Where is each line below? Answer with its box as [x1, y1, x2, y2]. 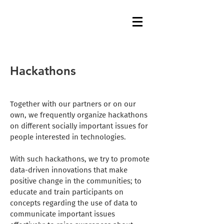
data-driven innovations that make [10, 165, 127, 174]
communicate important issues [10, 209, 115, 218]
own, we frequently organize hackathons [10, 110, 147, 119]
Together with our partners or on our [10, 99, 136, 108]
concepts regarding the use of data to [10, 198, 137, 207]
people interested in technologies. [10, 132, 128, 141]
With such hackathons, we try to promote [10, 154, 149, 163]
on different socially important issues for [10, 121, 148, 130]
